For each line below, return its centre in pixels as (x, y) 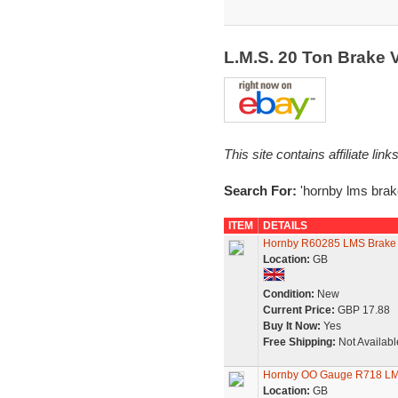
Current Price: (298, 310)
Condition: (288, 294)
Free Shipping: (299, 342)
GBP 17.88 (362, 310)
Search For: (262, 191)
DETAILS (285, 226)
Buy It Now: (291, 326)
